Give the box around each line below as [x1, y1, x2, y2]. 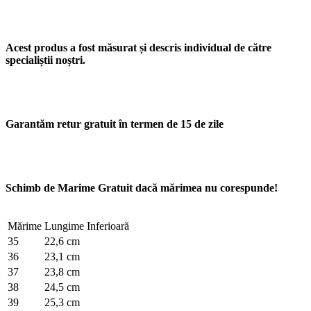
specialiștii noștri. [6, 53, 85, 66]
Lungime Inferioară [44, 219, 129, 232]
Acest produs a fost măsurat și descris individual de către [6, 41, 271, 53]
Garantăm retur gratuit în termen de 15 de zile [6, 117, 224, 130]
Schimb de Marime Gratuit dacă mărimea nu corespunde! [6, 181, 278, 194]
